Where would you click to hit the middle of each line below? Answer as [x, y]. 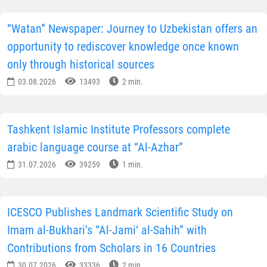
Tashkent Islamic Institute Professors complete [119, 130]
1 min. [132, 165]
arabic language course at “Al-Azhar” [95, 148]
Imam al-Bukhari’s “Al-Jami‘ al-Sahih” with [107, 230]
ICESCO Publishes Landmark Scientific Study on [120, 212]
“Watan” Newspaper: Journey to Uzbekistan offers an [132, 29]
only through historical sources [81, 65]
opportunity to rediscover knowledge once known [123, 47]
